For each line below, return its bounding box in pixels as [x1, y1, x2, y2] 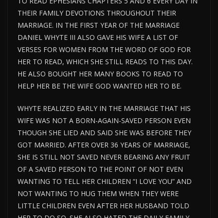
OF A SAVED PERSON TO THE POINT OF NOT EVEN [18, 164, 183, 174]
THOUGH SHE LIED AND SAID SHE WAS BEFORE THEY [18, 128, 191, 138]
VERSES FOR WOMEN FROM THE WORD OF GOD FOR [18, 45, 191, 54]
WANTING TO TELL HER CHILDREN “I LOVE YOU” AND [18, 177, 192, 186]
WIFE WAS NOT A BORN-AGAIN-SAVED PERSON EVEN [18, 116, 191, 126]
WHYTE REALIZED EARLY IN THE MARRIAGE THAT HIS [18, 104, 191, 113]
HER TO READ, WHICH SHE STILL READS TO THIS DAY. [18, 57, 193, 67]
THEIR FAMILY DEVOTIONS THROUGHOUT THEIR [18, 8, 176, 18]
